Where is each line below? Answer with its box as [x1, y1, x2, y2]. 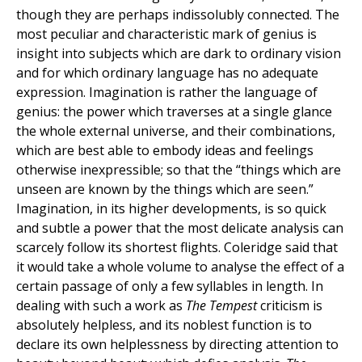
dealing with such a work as [16, 297, 186, 315]
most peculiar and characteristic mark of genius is [16, 25, 317, 44]
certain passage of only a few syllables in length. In [16, 277, 323, 296]
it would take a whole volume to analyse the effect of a [16, 258, 344, 276]
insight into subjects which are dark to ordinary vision [16, 44, 341, 63]
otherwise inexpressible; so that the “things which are [16, 161, 341, 179]
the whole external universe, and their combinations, [16, 122, 335, 141]
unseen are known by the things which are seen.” [16, 180, 314, 199]
